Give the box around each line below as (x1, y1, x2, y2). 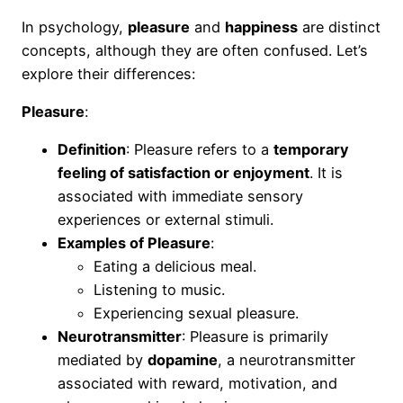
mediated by (58, 351, 148, 370)
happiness (225, 17, 298, 36)
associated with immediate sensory (58, 187, 303, 206)
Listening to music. (94, 281, 225, 300)
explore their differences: (22, 64, 195, 83)
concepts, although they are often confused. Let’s (22, 40, 368, 59)
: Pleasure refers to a (126, 140, 273, 159)
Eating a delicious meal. (94, 257, 256, 276)
